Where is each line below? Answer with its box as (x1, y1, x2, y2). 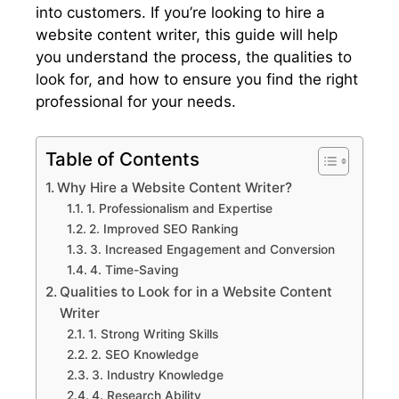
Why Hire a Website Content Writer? (57, 178, 293, 196)
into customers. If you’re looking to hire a (36, 4, 325, 22)
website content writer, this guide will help (36, 26, 338, 45)
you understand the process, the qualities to (36, 48, 352, 67)
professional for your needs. (36, 93, 236, 111)
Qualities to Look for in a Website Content (60, 282, 333, 300)
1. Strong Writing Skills (87, 326, 218, 341)
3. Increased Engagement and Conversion (89, 241, 335, 256)
